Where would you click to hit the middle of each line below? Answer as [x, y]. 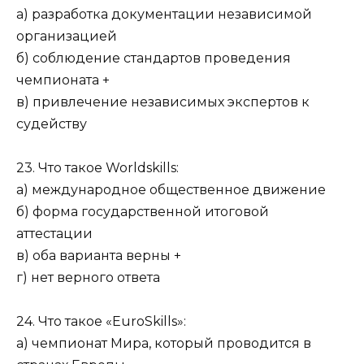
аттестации [54, 234]
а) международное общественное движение [171, 190]
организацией [67, 36]
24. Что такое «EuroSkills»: [101, 322]
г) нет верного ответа [88, 278]
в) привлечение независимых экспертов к [163, 102]
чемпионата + [63, 80]
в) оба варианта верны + [99, 256]
